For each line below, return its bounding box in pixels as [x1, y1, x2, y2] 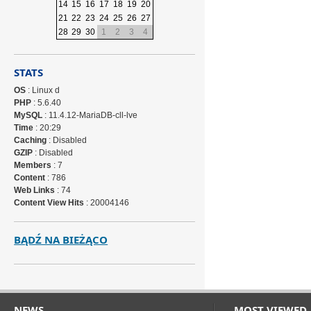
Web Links [14, 185, 56, 195]
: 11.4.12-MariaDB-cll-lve [42, 110, 138, 120]
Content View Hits [14, 198, 85, 208]
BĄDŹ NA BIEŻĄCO [14, 233, 108, 246]
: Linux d [26, 85, 60, 95]
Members [14, 160, 52, 170]
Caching [14, 135, 47, 145]
